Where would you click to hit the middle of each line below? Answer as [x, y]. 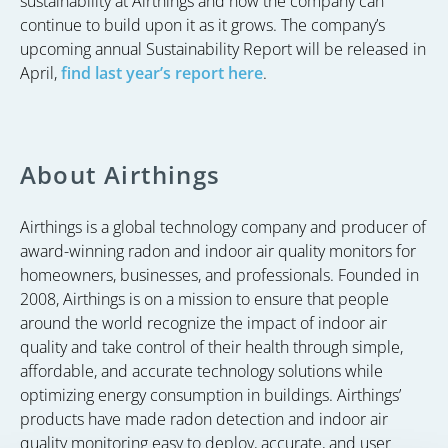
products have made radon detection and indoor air [204, 419]
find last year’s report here [162, 73]
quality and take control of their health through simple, [211, 347]
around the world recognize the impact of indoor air [203, 323]
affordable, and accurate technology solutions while [201, 371]
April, [40, 73]
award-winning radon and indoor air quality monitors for [218, 251]
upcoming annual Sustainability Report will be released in [223, 49]
